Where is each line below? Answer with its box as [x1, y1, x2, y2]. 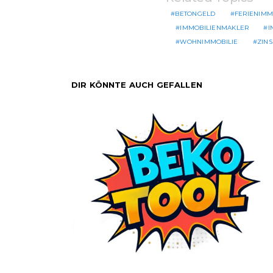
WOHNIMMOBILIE [180, 38, 238, 46]
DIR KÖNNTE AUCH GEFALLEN [71, 80, 202, 90]
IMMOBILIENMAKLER [180, 24, 249, 32]
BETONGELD [175, 10, 216, 18]
